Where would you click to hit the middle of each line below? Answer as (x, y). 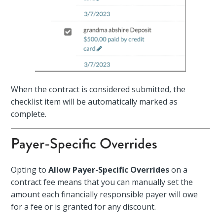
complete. (29, 114)
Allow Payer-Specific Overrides (110, 169)
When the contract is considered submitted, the (98, 89)
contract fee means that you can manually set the (102, 182)
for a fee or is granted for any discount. (84, 206)
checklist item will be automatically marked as (94, 101)
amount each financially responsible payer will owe (105, 194)
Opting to (30, 169)
